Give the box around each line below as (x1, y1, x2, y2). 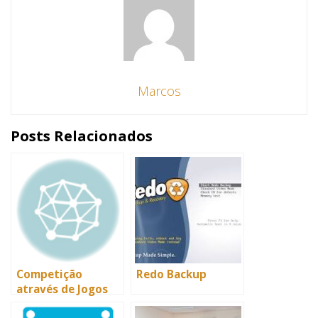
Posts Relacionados (11, 126, 153, 146)
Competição (16, 267, 82, 282)
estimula (16, 297, 65, 312)
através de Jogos (16, 282, 108, 297)
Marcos (137, 82, 181, 99)
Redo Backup (136, 267, 207, 282)
